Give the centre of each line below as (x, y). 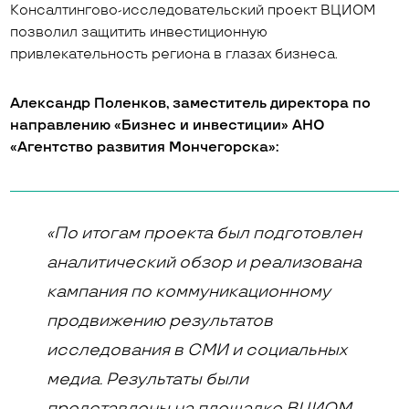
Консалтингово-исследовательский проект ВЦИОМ (193, 10)
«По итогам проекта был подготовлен (204, 233)
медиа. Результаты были (148, 379)
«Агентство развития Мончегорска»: (145, 147)
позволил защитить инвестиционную (139, 32)
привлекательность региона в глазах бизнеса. (174, 54)
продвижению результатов (160, 321)
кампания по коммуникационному (189, 292)
